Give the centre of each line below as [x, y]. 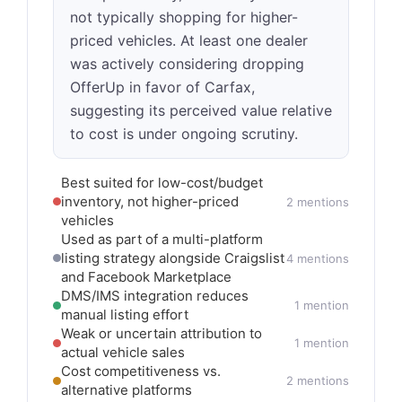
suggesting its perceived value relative [201, 110]
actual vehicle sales [123, 352]
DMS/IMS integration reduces [155, 296]
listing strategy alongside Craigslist [173, 258]
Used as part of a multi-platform [162, 239]
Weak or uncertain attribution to [162, 333]
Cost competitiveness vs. [141, 371]
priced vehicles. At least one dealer [189, 40]
